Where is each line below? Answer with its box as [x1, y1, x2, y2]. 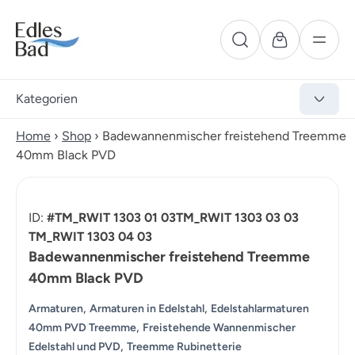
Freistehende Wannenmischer [143, 321, 296, 335]
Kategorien [16, 91, 78, 106]
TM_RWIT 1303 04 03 [29, 229, 152, 244]
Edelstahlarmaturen [211, 302, 309, 316]
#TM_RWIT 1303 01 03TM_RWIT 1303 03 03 [47, 210, 299, 225]
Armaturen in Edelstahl [90, 302, 204, 316]
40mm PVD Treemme [29, 321, 136, 335]
